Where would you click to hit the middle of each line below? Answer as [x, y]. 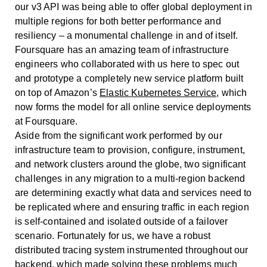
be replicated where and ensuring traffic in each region [132, 207]
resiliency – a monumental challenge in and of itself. [127, 35]
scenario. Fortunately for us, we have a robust [113, 235]
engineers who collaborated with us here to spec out [127, 64]
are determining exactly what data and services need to [133, 193]
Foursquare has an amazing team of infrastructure [122, 49]
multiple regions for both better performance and [118, 21]
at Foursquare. [46, 121]
